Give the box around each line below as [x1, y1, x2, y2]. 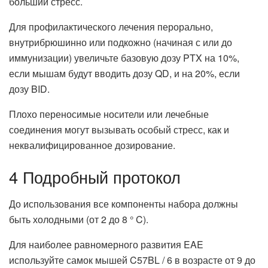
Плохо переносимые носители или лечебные [9, 106, 209, 121]
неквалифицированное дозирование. [9, 138, 175, 152]
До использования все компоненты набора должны [9, 196, 238, 211]
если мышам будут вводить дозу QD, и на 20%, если [9, 66, 240, 80]
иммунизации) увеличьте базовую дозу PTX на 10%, [9, 50, 239, 65]
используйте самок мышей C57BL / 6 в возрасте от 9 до [9, 252, 255, 267]
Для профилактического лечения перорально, [9, 19, 213, 33]
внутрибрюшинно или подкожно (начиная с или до [9, 35, 232, 49]
